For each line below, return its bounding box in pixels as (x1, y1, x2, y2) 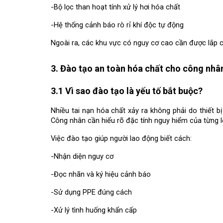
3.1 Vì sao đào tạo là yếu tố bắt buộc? (51, 86, 203, 97)
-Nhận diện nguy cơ (51, 152, 113, 161)
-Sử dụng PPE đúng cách (51, 188, 132, 197)
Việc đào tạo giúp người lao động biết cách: (51, 134, 192, 143)
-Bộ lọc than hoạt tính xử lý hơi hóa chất (51, 2, 180, 11)
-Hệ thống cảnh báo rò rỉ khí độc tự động (51, 20, 184, 29)
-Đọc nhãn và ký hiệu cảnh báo (51, 170, 151, 179)
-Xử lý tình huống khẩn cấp (51, 206, 137, 215)
